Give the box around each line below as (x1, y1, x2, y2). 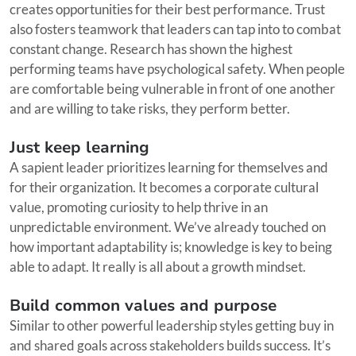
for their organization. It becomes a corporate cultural (10, 178, 319, 195)
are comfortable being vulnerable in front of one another (10, 79, 335, 97)
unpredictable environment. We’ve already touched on (10, 218, 326, 235)
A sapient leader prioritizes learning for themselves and (10, 158, 328, 176)
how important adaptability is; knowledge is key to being (10, 238, 332, 255)
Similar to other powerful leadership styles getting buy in (10, 316, 334, 334)
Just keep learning (10, 136, 149, 158)
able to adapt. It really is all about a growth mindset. (10, 257, 306, 275)
